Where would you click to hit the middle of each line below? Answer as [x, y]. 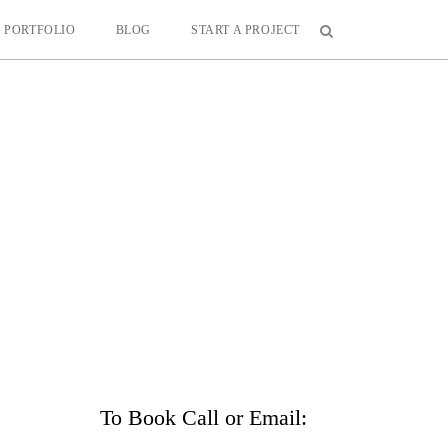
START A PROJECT [245, 30]
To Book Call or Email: [203, 417]
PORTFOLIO [40, 30]
